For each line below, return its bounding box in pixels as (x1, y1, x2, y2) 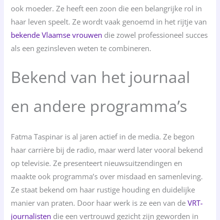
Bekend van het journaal (11, 66, 191, 87)
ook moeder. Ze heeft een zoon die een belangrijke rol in (11, 3, 202, 14)
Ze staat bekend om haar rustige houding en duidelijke (11, 184, 195, 194)
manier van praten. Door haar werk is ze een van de (11, 197, 188, 208)
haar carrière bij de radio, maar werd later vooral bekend (11, 144, 203, 155)
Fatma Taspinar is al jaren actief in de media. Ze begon (11, 131, 195, 141)
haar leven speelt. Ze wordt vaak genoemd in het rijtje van (11, 17, 207, 27)
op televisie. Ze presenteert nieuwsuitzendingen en (11, 158, 183, 168)
